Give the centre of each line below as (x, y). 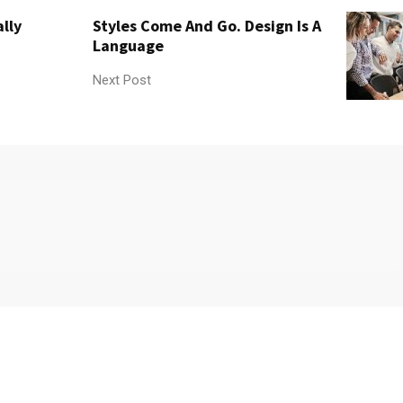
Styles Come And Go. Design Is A (206, 25)
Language (128, 45)
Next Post (121, 80)
